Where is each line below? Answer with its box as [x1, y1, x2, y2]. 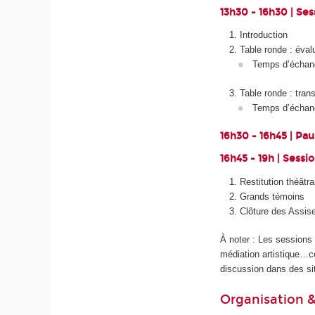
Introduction [240, 30, 288, 41]
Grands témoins [240, 191, 305, 202]
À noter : [220, 234, 259, 245]
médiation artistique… [220, 249, 309, 260]
